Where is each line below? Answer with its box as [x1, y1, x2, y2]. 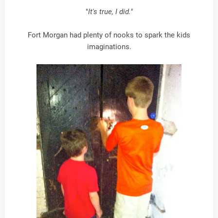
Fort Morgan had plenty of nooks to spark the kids [28, 31, 190, 40]
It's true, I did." [88, 7, 133, 17]
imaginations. [87, 42, 131, 52]
